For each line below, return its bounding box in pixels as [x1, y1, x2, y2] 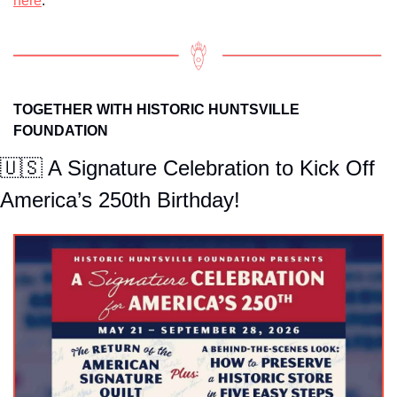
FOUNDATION [13, 122, 108, 138]
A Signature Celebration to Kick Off [43, 155, 375, 180]
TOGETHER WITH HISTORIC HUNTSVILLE [13, 101, 300, 117]
